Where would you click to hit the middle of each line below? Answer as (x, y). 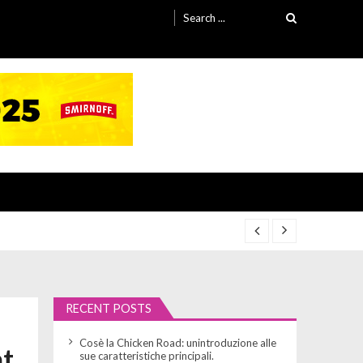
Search (201, 10)
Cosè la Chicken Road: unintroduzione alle (178, 342)
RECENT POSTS (109, 309)
